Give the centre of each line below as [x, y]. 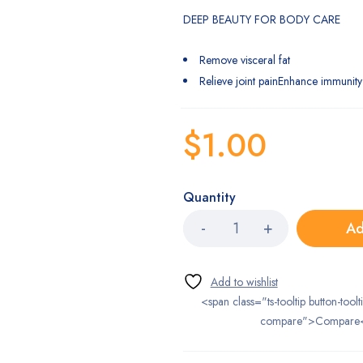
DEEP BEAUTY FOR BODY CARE [261, 19]
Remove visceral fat [244, 60]
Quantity [209, 197]
